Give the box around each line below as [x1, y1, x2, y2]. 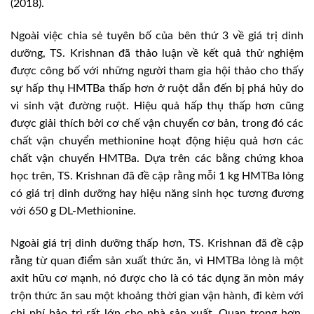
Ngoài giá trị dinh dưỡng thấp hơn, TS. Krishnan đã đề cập [11, 237, 303, 249]
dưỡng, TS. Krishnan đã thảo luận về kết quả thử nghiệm [11, 47, 303, 59]
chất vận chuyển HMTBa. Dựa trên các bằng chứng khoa [11, 152, 303, 164]
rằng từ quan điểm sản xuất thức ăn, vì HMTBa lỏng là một [11, 254, 303, 266]
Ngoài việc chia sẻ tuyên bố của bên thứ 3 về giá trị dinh [11, 29, 303, 41]
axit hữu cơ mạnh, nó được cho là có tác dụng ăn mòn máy [11, 272, 303, 284]
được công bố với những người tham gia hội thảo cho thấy [11, 64, 303, 76]
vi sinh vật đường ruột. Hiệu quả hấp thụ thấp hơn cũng [11, 100, 303, 111]
